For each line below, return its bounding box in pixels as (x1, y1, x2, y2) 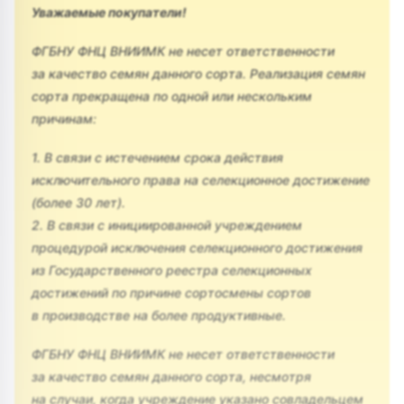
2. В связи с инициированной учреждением (32, 216, 302, 233)
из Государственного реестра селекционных (32, 262, 312, 278)
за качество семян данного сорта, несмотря (32, 368, 311, 384)
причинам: (32, 110, 96, 126)
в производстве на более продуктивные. (32, 307, 286, 323)
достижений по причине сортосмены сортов (32, 284, 311, 300)
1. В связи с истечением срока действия (32, 149, 283, 165)
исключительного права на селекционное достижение (32, 171, 370, 188)
